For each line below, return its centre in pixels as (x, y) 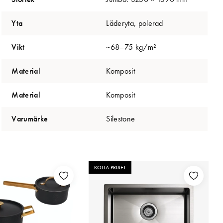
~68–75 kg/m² (131, 47)
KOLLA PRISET (110, 167)
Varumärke (30, 118)
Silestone (121, 118)
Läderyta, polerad (135, 23)
